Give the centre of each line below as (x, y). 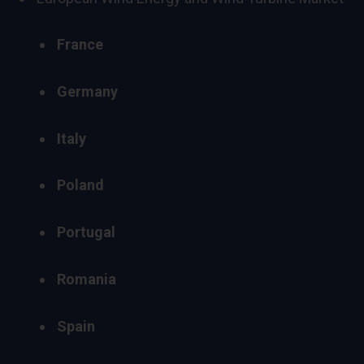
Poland (80, 185)
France (80, 45)
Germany (87, 92)
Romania (87, 279)
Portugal (86, 232)
